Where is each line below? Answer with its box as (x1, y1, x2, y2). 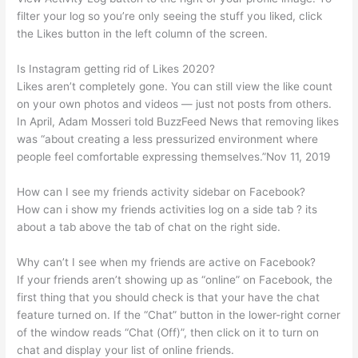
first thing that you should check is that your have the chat (17, 290, 320, 304)
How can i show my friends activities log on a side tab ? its (17, 202, 318, 216)
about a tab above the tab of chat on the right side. (17, 220, 281, 233)
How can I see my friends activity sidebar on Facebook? (17, 185, 306, 198)
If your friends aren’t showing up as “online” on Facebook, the (17, 272, 333, 286)
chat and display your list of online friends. (17, 343, 235, 356)
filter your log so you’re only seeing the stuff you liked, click (17, 10, 323, 23)
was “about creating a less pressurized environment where (17, 133, 319, 146)
